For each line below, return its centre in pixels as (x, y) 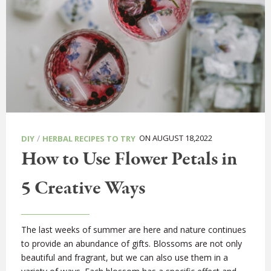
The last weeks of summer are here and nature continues (134, 230)
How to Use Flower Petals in (129, 160)
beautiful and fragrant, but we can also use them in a (125, 258)
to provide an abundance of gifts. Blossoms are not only (132, 244)
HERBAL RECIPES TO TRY (89, 139)
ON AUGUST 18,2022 (174, 138)
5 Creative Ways (83, 189)
